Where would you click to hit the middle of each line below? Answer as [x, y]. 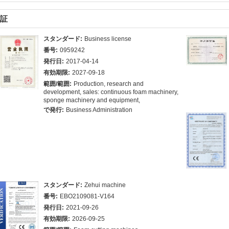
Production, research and [109, 84]
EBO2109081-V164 [87, 196]
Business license [108, 39]
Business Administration [99, 110]
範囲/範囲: [58, 84]
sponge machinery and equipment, [92, 100]
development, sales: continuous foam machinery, [111, 92]
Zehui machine [105, 185]
